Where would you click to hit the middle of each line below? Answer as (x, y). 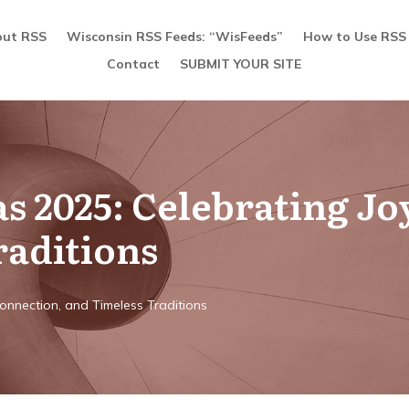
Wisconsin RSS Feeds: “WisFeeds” (174, 37)
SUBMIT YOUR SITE (241, 64)
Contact (134, 64)
